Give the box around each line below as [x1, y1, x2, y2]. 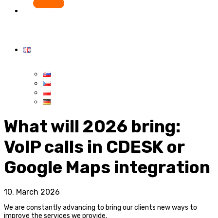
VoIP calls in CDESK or [4, 137, 184, 158]
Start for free [23, 6, 73, 16]
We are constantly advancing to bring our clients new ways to [4, 203, 197, 212]
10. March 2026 [4, 187, 60, 197]
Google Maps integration [4, 157, 210, 178]
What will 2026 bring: [4, 116, 181, 137]
